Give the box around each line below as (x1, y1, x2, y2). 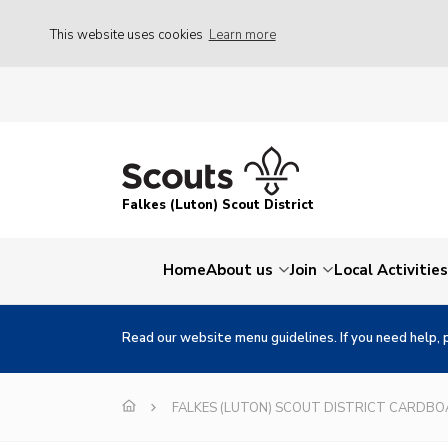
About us (206, 260, 273, 281)
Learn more (208, 25, 276, 44)
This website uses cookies (50, 25, 206, 44)
